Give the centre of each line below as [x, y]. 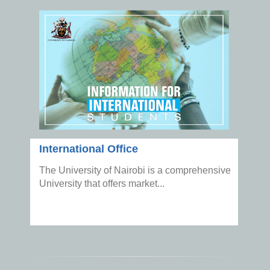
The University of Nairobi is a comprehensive [135, 170]
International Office [89, 149]
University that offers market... [102, 183]
